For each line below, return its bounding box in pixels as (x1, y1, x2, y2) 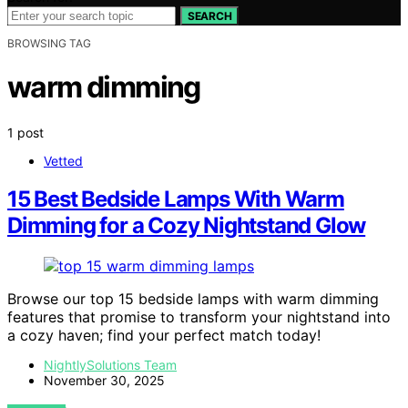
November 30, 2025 (44, 372, 165, 389)
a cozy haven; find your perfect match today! (7, 326, 321, 345)
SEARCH (188, 8, 232, 23)
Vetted (44, 152, 83, 168)
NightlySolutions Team (44, 357, 177, 373)
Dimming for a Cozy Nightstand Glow (7, 212, 366, 240)
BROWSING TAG (7, 36, 91, 50)
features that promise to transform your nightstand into (7, 308, 391, 327)
